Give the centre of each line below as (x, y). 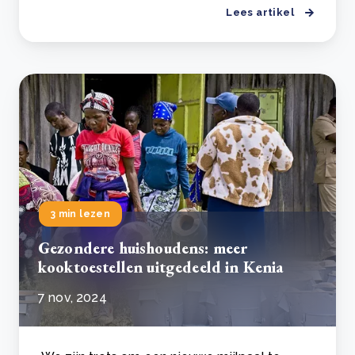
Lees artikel (260, 12)
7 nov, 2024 (73, 298)
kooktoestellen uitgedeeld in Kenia (161, 267)
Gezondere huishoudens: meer (143, 248)
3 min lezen (80, 214)
